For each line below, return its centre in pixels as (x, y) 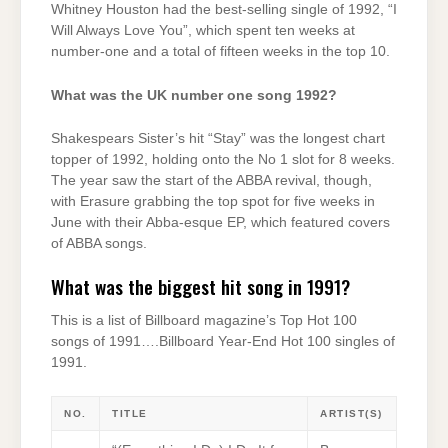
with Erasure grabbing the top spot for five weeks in (213, 202)
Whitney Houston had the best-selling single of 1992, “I (224, 10)
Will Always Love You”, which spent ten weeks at (203, 31)
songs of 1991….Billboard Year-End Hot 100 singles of (223, 342)
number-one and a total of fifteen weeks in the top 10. (220, 52)
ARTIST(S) (351, 413)
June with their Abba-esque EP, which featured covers (220, 223)
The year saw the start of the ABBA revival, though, (211, 181)
